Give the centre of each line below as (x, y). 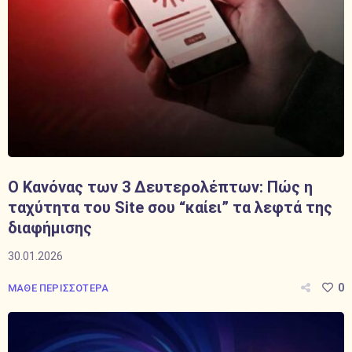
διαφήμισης (50, 228)
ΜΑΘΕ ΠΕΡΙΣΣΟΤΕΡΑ (59, 288)
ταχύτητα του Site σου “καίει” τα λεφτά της (170, 207)
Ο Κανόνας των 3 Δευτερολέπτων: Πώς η (160, 187)
